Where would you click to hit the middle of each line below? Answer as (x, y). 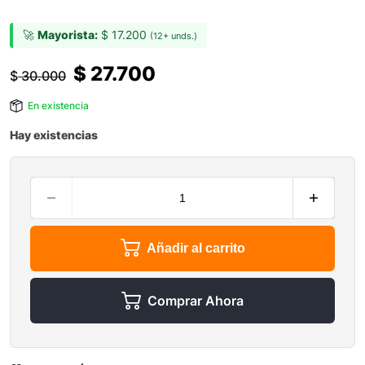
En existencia (58, 106)
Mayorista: (68, 35)
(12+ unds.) (174, 36)
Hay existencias (54, 135)
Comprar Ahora (196, 301)
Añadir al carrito (196, 248)
